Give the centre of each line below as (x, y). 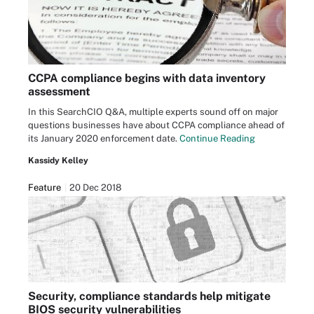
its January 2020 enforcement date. (104, 138)
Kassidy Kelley (58, 160)
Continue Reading (217, 138)
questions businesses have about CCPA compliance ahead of (156, 125)
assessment (59, 91)
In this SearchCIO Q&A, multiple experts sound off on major (153, 111)
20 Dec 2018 (95, 187)
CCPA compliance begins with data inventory (147, 78)
